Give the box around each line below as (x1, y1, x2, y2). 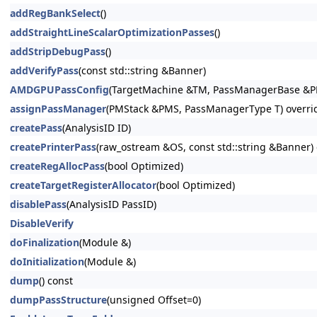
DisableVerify (10, 217, 74, 230)
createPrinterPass (10, 140, 96, 154)
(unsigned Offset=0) (107, 293, 201, 306)
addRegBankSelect (10, 6, 100, 20)
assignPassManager (10, 102, 106, 115)
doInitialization (10, 255, 84, 268)
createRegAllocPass (10, 159, 105, 173)
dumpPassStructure (10, 293, 107, 306)
